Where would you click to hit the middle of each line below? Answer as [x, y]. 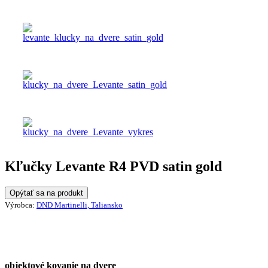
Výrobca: [21, 205]
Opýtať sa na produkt [46, 193]
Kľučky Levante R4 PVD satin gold [113, 167]
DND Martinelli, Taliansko [80, 205]
